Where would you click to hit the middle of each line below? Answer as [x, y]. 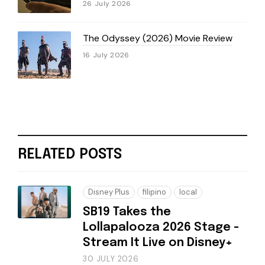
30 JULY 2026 [111, 258]
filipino [154, 192]
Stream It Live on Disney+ [158, 243]
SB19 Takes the [127, 212]
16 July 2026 [106, 55]
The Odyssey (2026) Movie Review [158, 38]
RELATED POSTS [70, 154]
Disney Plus [109, 192]
